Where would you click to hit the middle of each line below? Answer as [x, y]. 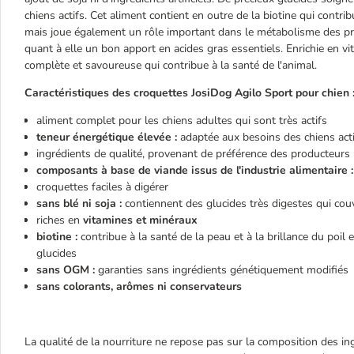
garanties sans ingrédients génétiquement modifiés [222, 270]
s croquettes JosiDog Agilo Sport [210, 93]
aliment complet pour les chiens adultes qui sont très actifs [182, 121]
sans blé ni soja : [79, 203]
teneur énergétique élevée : [107, 137]
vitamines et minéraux [140, 220]
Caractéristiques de [75, 93]
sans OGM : [66, 270]
